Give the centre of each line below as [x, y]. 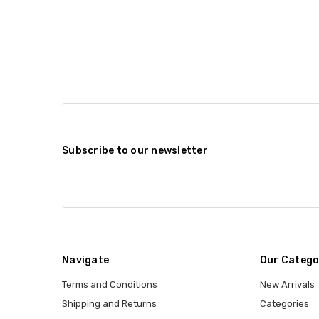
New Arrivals [287, 284]
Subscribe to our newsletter [135, 150]
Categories [284, 303]
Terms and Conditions [110, 284]
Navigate [85, 260]
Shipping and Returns [109, 303]
